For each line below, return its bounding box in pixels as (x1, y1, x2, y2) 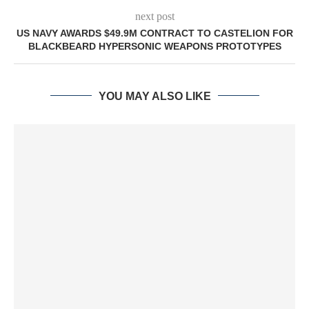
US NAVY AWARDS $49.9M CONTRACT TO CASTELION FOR (16, 27, 293, 39)
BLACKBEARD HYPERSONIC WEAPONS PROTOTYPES (28, 40, 281, 52)
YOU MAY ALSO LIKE (98, 90, 211, 102)
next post (134, 10, 175, 22)
